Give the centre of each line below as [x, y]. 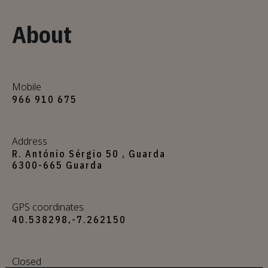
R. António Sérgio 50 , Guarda [89, 153]
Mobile [27, 86]
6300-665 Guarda [57, 165]
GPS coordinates [48, 207]
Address [30, 141]
